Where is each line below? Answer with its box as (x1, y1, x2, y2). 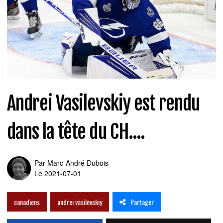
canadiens (14, 197, 40, 208)
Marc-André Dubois (47, 157, 109, 168)
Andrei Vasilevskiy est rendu (7, 91, 200, 115)
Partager (130, 196, 154, 207)
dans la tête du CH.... (7, 119, 145, 144)
